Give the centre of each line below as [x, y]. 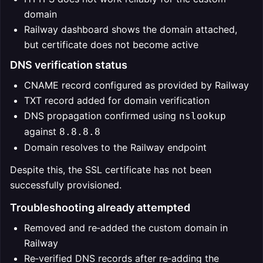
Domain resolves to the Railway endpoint [115, 147]
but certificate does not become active [111, 45]
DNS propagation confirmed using [102, 116]
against [42, 131]
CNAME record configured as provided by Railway [136, 85]
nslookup [203, 116]
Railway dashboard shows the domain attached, [131, 29]
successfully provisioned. [66, 185]
